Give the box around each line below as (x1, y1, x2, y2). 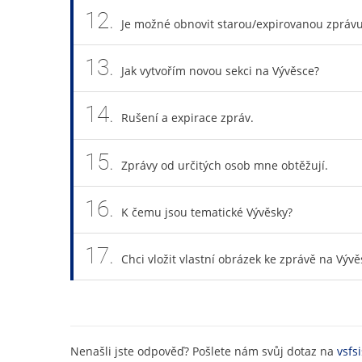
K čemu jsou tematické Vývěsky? (120, 204, 293, 220)
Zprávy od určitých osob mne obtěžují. (120, 157, 328, 173)
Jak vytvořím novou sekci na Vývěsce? (120, 63, 319, 78)
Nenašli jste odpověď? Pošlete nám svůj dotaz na (70, 343, 337, 360)
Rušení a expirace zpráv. (120, 110, 254, 126)
